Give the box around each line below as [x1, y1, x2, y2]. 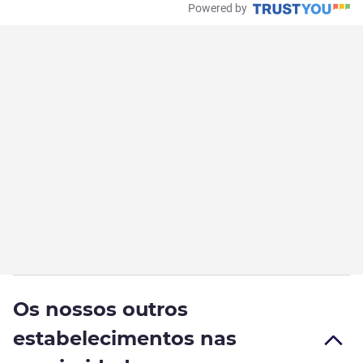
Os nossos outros [13, 297, 188, 322]
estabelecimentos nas [13, 327, 237, 351]
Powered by [188, 2, 250, 15]
